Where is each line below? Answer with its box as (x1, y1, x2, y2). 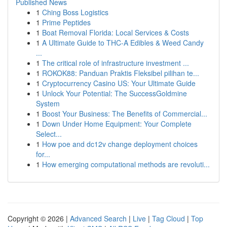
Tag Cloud (152, 213, 185, 223)
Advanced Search (70, 213, 127, 223)
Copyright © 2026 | (8, 213, 70, 223)
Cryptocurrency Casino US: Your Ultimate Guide (42, 78, 196, 88)
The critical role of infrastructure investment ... (42, 58, 189, 68)
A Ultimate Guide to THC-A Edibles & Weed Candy (42, 37, 204, 48)
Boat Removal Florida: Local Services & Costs (42, 27, 189, 37)
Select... (36, 129, 62, 139)
